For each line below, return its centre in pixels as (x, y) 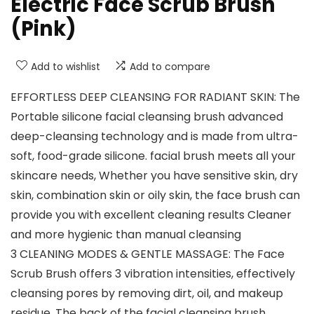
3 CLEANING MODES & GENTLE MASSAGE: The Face (148, 254)
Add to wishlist (66, 67)
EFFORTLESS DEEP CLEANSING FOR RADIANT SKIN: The (155, 97)
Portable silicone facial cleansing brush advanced (147, 117)
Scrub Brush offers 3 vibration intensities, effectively (153, 274)
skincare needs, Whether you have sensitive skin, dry (154, 176)
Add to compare (170, 67)
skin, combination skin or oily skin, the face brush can (155, 196)
